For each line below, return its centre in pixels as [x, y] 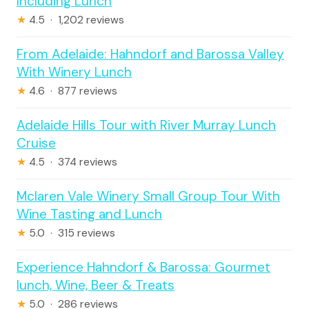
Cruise [36, 143]
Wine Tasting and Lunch [89, 215]
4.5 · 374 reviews [72, 162]
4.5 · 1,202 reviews [75, 20]
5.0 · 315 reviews [71, 233]
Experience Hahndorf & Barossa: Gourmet [143, 268]
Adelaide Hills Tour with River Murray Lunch [146, 126]
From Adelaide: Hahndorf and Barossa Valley [150, 54]
